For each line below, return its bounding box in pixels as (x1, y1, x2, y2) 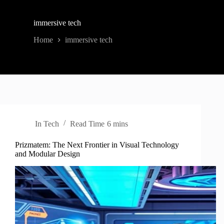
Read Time (70, 119, 105, 128)
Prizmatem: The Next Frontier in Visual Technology (15, 140, 179, 149)
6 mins (106, 119, 128, 128)
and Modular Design (15, 149, 80, 158)
